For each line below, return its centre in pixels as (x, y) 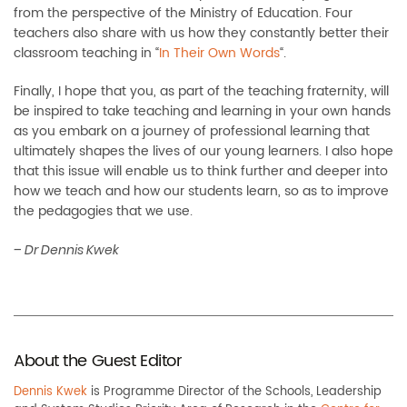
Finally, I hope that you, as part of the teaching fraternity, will (201, 92)
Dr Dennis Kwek (70, 250)
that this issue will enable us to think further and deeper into (201, 172)
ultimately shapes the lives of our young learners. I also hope (203, 152)
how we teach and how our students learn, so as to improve (201, 192)
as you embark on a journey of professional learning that (192, 132)
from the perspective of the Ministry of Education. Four (183, 14)
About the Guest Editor (98, 362)
